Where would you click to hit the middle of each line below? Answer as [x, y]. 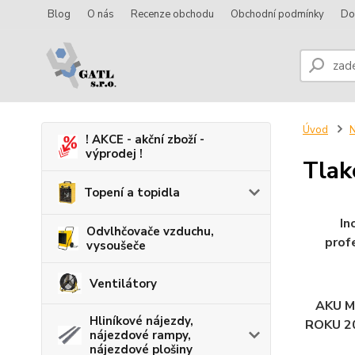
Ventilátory [123, 283]
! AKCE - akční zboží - [145, 139]
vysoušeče [116, 246]
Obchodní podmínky [277, 14]
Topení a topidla [132, 193]
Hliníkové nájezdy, [141, 321]
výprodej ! [114, 154]
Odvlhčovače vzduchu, [150, 231]
